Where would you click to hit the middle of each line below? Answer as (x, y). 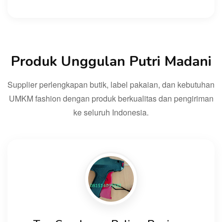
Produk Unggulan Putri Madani (111, 61)
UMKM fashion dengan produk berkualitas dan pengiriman (111, 98)
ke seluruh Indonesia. (111, 112)
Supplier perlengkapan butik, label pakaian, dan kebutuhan (111, 84)
